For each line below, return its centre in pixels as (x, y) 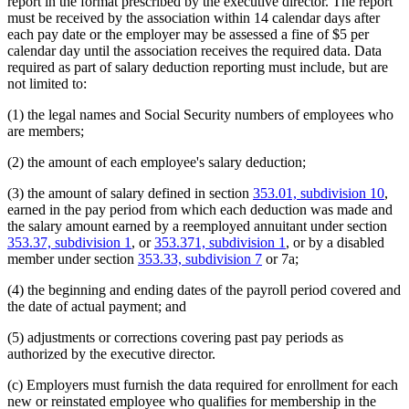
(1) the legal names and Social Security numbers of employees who (200, 115)
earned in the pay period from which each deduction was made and (200, 210)
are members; (46, 131)
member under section (73, 259)
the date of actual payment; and (97, 307)
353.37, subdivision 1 (69, 243)
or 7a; (280, 259)
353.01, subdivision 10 (319, 194)
